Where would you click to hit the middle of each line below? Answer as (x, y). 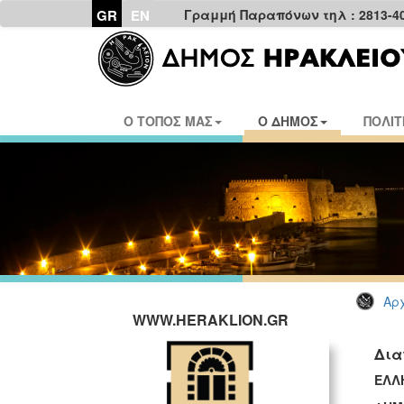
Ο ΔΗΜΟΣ (288, 121)
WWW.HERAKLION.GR (210, 320)
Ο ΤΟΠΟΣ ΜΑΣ (168, 121)
